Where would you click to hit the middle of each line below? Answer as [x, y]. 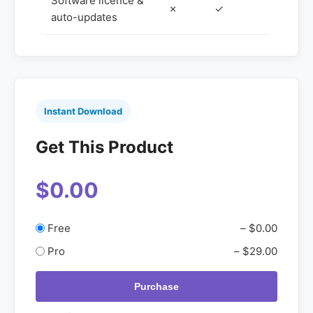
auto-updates [84, 17]
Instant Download [83, 111]
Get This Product [104, 147]
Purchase [156, 286]
